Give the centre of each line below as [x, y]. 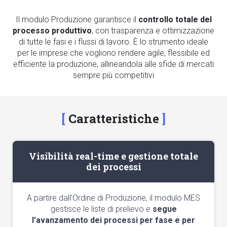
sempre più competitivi [113, 75]
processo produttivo [52, 31]
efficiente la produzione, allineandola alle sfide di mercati [113, 64]
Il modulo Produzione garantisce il [77, 20]
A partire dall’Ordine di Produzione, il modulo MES [113, 198]
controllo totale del [175, 20]
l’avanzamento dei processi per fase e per [113, 220]
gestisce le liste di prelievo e [101, 209]
